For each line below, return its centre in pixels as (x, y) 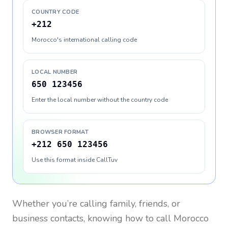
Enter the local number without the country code (100, 100)
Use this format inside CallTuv (75, 160)
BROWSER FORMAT (60, 132)
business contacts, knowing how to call (93, 218)
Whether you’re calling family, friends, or (96, 204)
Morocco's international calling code (84, 40)
